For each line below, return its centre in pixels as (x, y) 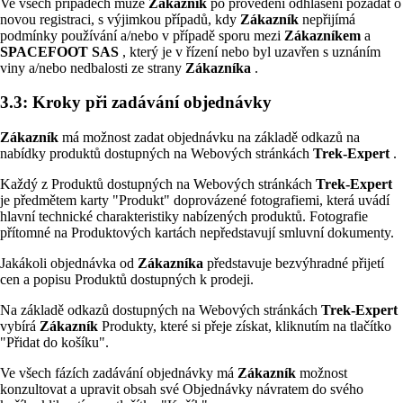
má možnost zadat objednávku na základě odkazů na (211, 137)
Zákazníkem (324, 35)
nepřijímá (329, 19)
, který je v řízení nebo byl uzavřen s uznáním (251, 51)
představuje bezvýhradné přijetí (296, 263)
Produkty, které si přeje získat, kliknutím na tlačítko (246, 326)
